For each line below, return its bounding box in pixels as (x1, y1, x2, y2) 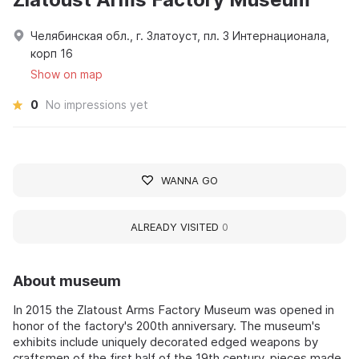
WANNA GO (160, 173, 218, 187)
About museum (13, 272, 121, 289)
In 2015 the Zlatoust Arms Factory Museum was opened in (13, 301, 334, 317)
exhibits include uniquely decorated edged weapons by (13, 333, 318, 349)
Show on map (30, 67, 103, 81)
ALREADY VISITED (131, 220, 222, 233)
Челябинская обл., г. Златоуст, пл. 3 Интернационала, (30, 28, 329, 42)
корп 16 (30, 46, 73, 60)
